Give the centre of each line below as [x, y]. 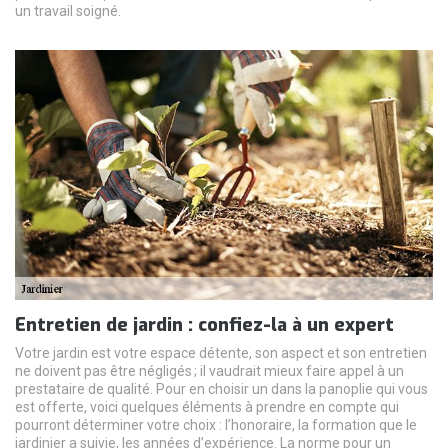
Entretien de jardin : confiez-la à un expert [204, 324]
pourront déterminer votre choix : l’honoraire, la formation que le [216, 424]
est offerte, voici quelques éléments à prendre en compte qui [207, 406]
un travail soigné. [68, 10]
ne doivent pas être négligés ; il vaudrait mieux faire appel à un [209, 370]
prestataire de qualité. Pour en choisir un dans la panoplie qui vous [221, 388]
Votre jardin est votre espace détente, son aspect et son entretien [221, 352]
